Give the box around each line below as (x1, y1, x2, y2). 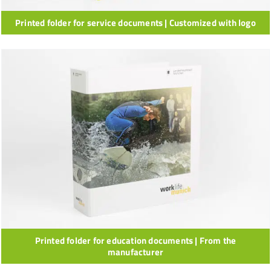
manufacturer (107, 245, 164, 260)
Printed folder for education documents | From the (34, 233, 237, 248)
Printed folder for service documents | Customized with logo (15, 16, 256, 30)
